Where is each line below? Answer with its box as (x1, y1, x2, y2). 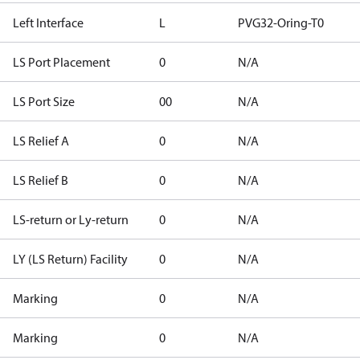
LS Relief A (13, 133, 69, 149)
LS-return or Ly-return (13, 211, 129, 227)
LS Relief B (13, 172, 68, 188)
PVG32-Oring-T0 (238, 14, 324, 31)
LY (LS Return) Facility (13, 251, 128, 267)
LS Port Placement (13, 54, 110, 70)
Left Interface (13, 14, 84, 31)
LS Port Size (13, 93, 75, 109)
